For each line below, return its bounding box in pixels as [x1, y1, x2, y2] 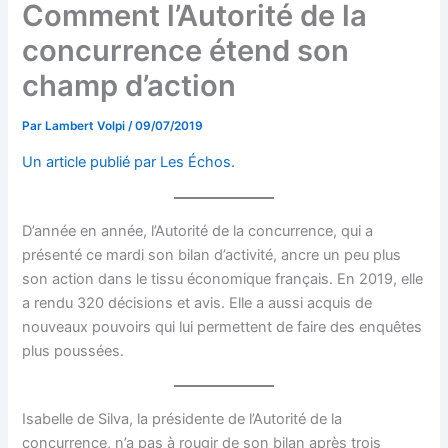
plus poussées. [22, 342, 125, 361]
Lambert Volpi [45, 119, 129, 134]
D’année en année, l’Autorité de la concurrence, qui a [22, 222, 374, 241]
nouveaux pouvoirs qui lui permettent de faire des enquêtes [22, 318, 423, 337]
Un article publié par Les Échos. [22, 152, 236, 171]
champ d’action [22, 68, 237, 104]
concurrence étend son [22, 33, 350, 69]
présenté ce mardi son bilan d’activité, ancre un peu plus [22, 246, 402, 265]
